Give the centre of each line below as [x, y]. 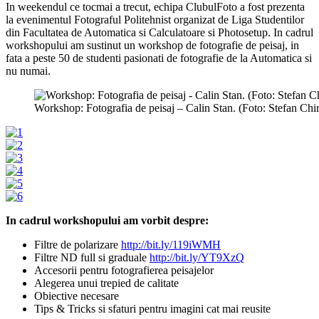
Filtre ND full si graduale [92, 258]
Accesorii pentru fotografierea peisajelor [124, 271]
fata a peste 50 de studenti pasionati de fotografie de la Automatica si [159, 58]
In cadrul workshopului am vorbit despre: [107, 221]
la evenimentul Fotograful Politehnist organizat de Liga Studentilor [155, 20]
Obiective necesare [77, 296]
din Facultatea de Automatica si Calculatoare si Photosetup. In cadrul [159, 33]
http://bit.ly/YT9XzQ [197, 258]
